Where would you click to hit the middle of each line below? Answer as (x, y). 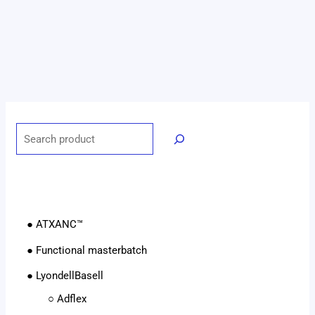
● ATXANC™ (55, 224)
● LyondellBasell (65, 276)
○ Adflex (62, 299)
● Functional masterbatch (87, 250)
